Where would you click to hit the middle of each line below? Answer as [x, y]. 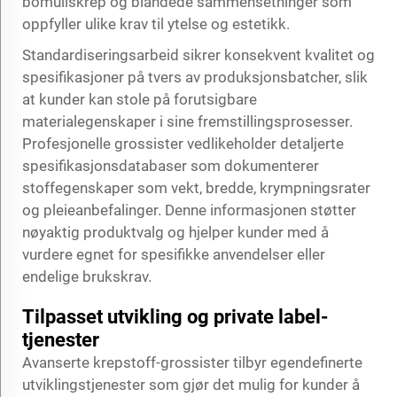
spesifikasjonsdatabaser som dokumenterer [171, 165]
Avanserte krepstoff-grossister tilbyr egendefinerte [192, 362]
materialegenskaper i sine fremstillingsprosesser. [187, 121]
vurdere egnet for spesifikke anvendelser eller [174, 254]
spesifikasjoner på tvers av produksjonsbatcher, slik [195, 77]
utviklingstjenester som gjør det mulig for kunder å [191, 384]
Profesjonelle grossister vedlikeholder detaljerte [183, 143]
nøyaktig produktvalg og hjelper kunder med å [175, 232]
